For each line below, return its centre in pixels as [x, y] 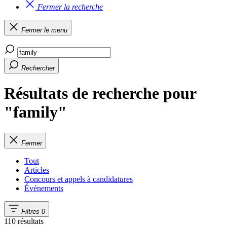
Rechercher [38, 68]
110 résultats [24, 221]
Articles [37, 170]
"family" [35, 112]
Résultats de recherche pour [100, 93]
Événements [44, 188]
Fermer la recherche [70, 7]
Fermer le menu [44, 30]
